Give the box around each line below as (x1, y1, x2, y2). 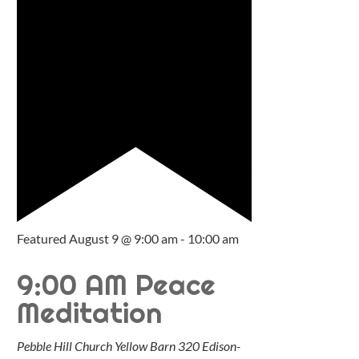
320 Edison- (178, 338, 241, 354)
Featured (17, 231, 67, 247)
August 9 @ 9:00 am (69, 231, 179, 247)
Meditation (17, 295, 163, 331)
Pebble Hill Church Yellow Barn (17, 338, 179, 354)
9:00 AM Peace (17, 267, 216, 303)
